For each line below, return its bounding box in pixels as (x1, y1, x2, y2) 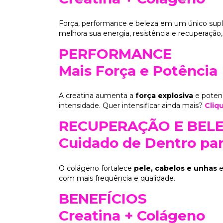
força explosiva (135, 91, 193, 101)
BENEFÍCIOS (59, 190, 147, 207)
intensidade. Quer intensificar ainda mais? (59, 101, 205, 111)
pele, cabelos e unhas (134, 163, 217, 173)
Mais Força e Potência (59, 62, 218, 80)
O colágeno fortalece (59, 163, 134, 173)
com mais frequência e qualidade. (59, 173, 175, 183)
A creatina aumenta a (59, 91, 135, 101)
